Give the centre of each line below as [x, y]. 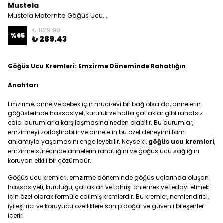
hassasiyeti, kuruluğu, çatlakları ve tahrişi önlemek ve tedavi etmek [108, 187]
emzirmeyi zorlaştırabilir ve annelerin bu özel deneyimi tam [96, 132]
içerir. [16, 215]
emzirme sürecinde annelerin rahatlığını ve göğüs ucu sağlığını [104, 151]
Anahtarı [23, 85]
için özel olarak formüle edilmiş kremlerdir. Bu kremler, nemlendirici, [108, 196]
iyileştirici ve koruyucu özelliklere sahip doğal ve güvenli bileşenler [106, 206]
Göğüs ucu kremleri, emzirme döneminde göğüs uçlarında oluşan [108, 177]
